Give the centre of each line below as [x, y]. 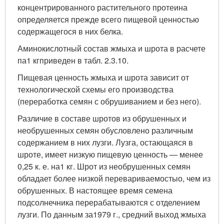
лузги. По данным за [55, 214]
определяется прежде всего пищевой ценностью [108, 19]
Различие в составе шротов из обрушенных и [102, 118]
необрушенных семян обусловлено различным [105, 130]
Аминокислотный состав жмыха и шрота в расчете [111, 48]
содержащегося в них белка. [70, 31]
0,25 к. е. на [39, 166]
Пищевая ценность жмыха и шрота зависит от [103, 77]
